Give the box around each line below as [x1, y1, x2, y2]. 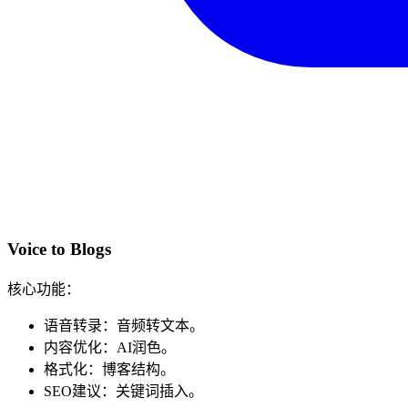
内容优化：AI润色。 [44, 339, 176, 355]
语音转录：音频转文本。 [44, 317, 204, 333]
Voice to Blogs [7, 239, 111, 259]
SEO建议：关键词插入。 [44, 382, 203, 399]
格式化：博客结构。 [44, 361, 175, 377]
